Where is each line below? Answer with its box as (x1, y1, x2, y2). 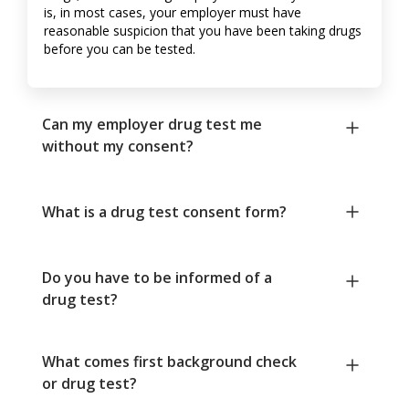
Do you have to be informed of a (42, 267, 272, 288)
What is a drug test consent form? (42, 201, 287, 222)
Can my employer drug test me (42, 113, 262, 134)
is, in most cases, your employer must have (44, 3, 301, 21)
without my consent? (42, 135, 194, 156)
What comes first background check (42, 351, 297, 372)
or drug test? (42, 372, 137, 393)
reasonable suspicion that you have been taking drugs (44, 21, 362, 39)
